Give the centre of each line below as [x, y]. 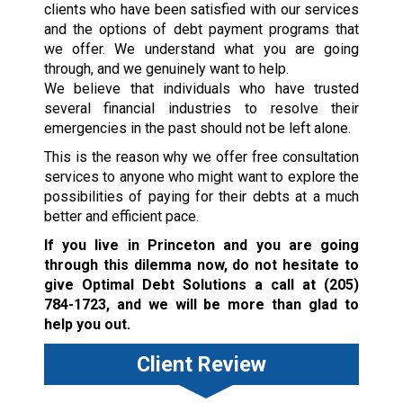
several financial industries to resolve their [201, 109]
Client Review [201, 365]
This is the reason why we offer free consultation [201, 157]
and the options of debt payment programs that [201, 30]
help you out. [87, 325]
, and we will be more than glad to [233, 305]
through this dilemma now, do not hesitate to [201, 265]
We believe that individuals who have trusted [201, 89]
